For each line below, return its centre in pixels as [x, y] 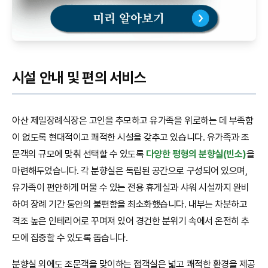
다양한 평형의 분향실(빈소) [196, 154]
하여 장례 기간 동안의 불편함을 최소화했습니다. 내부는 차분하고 [130, 204]
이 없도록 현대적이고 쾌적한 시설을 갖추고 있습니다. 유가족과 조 [131, 137]
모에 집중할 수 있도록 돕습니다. [70, 237]
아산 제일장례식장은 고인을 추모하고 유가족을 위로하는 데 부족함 [133, 120]
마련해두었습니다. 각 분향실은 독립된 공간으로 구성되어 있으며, [130, 170]
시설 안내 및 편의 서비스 [81, 77]
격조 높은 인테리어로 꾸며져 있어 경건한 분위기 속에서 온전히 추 [131, 221]
